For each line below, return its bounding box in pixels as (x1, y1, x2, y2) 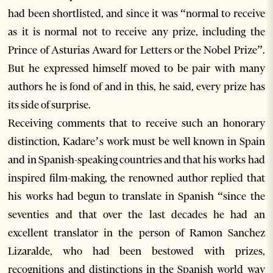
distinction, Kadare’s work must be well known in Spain (8, 135, 265, 149)
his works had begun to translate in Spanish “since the (8, 190, 265, 204)
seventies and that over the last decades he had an (8, 208, 265, 222)
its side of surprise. (8, 98, 91, 112)
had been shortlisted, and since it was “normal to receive (8, 7, 265, 21)
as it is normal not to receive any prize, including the (8, 25, 265, 39)
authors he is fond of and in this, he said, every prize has (8, 80, 265, 94)
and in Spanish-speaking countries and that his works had (8, 153, 265, 167)
